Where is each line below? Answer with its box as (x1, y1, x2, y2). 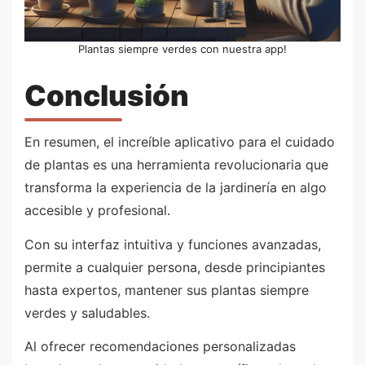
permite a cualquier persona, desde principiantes (24, 258, 325, 275)
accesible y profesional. (24, 202, 170, 219)
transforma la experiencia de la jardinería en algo (24, 179, 327, 196)
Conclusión (24, 77, 189, 112)
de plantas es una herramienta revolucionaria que (24, 156, 328, 174)
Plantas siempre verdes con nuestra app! (78, 42, 287, 56)
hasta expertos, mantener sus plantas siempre (24, 281, 309, 298)
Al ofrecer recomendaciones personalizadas (24, 338, 296, 355)
